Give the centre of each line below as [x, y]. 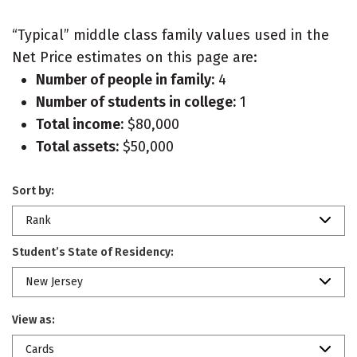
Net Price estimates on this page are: [135, 57]
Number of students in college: [136, 102]
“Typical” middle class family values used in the [171, 35]
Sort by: [33, 191]
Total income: [80, 124]
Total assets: [77, 147]
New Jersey [54, 282]
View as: [33, 320]
